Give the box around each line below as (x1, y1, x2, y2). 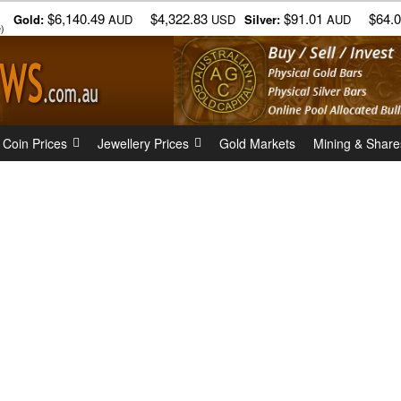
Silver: (244, 11, 280, 28)
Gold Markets (219, 134, 295, 152)
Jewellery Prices (98, 134, 189, 152)
